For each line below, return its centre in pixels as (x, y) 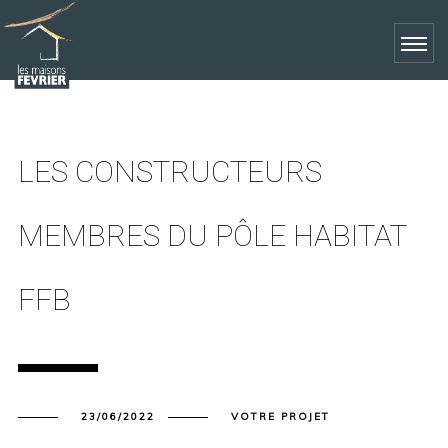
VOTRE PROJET (280, 416)
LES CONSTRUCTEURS (169, 171)
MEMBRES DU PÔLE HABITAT (211, 235)
